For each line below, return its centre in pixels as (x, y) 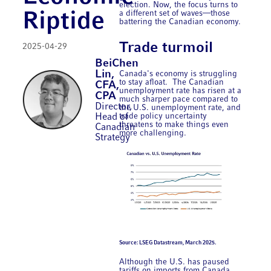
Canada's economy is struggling (178, 74)
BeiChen (117, 64)
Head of (112, 118)
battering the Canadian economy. (180, 22)
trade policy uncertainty (163, 117)
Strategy (113, 138)
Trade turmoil (166, 48)
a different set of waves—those (175, 13)
